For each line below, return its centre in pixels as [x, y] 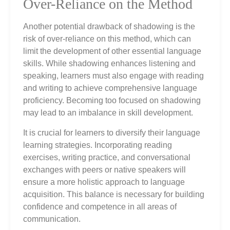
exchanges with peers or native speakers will [104, 169]
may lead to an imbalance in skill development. [108, 113]
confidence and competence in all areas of [100, 206]
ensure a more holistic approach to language [104, 182]
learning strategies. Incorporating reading [98, 145]
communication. [52, 219]
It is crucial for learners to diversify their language [112, 132]
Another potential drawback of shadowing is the [109, 27]
